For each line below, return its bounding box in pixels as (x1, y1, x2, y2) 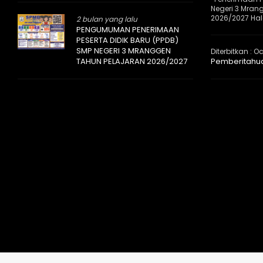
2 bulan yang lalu (76, 14, 137, 24)
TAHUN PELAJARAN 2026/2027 (76, 56, 187, 67)
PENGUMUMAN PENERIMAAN (76, 24, 179, 35)
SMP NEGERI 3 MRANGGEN (76, 45, 171, 56)
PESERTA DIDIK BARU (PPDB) (76, 35, 178, 46)
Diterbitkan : (210, 46, 254, 56)
